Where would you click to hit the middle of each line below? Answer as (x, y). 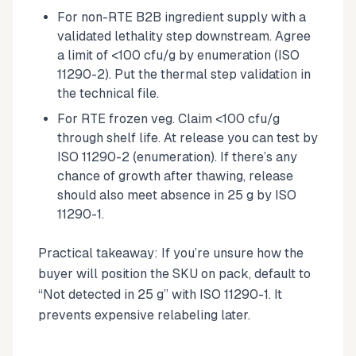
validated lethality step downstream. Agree (184, 36)
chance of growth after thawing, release (175, 176)
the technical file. (108, 93)
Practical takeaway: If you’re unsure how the (171, 253)
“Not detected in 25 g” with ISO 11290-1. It (160, 294)
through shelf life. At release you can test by (188, 138)
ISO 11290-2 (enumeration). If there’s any (177, 157)
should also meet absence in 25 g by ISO (177, 195)
